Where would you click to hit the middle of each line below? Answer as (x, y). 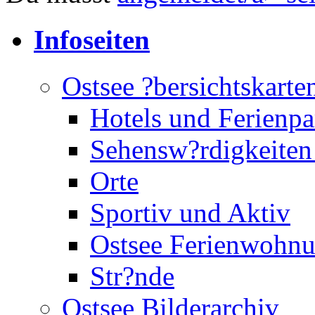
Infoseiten (92, 40)
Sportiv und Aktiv (190, 213)
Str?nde (132, 276)
